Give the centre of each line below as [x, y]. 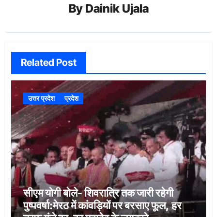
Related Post [48, 62]
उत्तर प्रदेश [41, 98]
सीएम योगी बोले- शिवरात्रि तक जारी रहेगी [98, 193]
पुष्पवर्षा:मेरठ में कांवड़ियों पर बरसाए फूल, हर [102, 205]
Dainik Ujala [117, 9]
